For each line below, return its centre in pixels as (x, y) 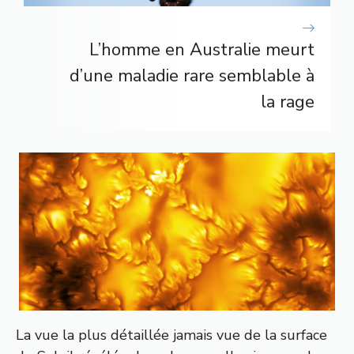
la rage (288, 102)
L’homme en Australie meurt (202, 50)
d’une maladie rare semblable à (192, 76)
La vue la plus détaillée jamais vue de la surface (171, 335)
